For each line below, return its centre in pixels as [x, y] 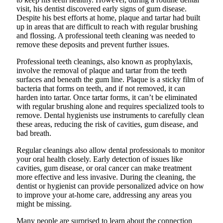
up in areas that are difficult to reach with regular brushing [107, 26]
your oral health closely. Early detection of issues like [100, 159]
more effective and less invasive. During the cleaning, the [106, 177]
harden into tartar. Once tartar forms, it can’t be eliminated [107, 97]
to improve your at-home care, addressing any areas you [104, 195]
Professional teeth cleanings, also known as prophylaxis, [105, 61]
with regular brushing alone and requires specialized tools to [110, 106]
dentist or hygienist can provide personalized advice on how [110, 186]
